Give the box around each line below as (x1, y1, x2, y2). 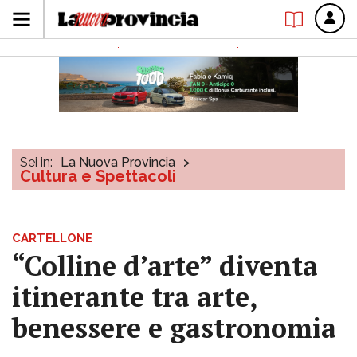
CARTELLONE (12, 231, 92, 245)
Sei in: (20, 155, 53, 170)
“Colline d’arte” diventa (12, 248, 318, 284)
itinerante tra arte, (12, 279, 257, 315)
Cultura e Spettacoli (20, 167, 176, 186)
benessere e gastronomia (12, 310, 336, 346)
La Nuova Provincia (61, 155, 175, 170)
